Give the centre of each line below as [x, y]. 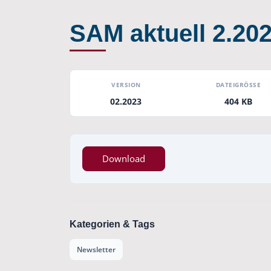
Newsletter [96, 250]
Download [123, 158]
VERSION [126, 85]
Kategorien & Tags [112, 224]
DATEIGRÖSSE [236, 85]
